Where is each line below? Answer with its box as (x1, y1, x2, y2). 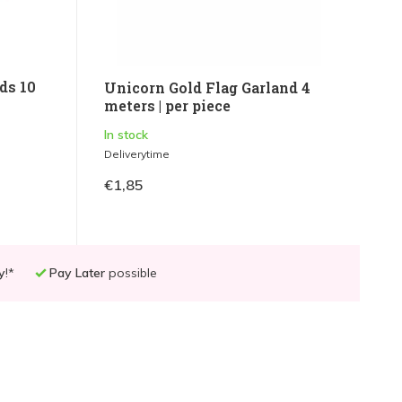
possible (105, 265, 157, 282)
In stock (103, 127, 148, 144)
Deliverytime (103, 147, 170, 162)
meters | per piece (103, 96, 231, 116)
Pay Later (49, 265, 105, 282)
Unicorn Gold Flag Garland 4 (103, 78, 310, 98)
